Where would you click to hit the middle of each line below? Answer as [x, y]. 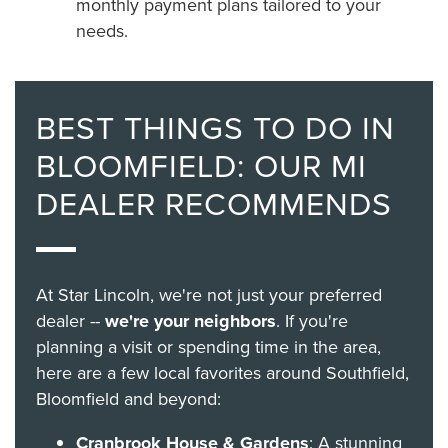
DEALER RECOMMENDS [213, 202]
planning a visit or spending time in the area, [208, 346]
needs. [101, 31]
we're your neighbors [190, 320]
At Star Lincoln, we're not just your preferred [208, 294]
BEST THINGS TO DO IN [215, 126]
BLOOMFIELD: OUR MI [201, 164]
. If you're [311, 320]
